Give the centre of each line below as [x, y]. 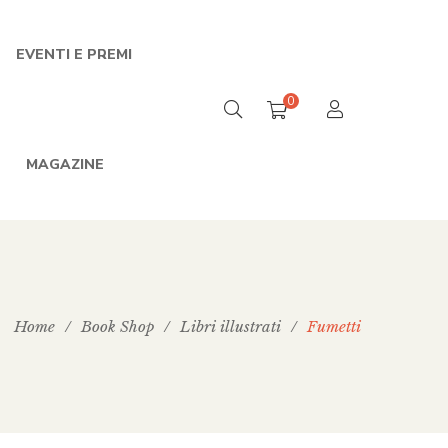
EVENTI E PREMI [74, 54]
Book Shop [117, 326]
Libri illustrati [230, 326]
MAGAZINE [65, 164]
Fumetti [334, 326]
